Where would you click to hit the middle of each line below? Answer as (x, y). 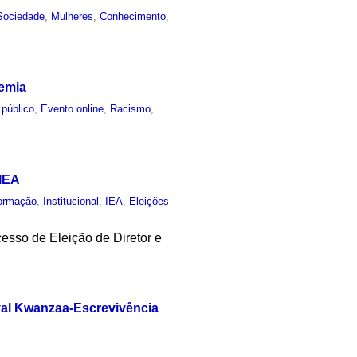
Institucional (71, 201)
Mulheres (73, 17)
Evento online (73, 108)
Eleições (149, 201)
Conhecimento (133, 17)
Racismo (131, 108)
